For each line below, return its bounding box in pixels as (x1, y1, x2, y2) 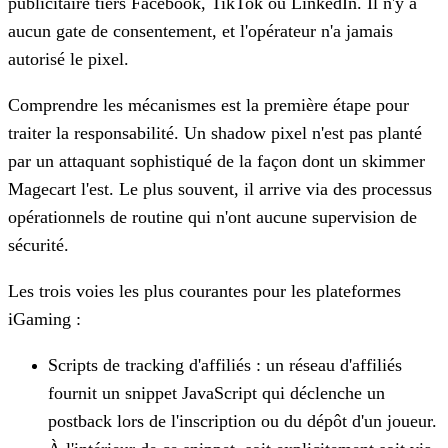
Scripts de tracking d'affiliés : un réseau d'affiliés (48, 354, 402, 375)
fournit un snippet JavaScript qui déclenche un (48, 382, 385, 403)
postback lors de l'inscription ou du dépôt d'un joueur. (48, 410, 437, 431)
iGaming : (8, 308, 81, 329)
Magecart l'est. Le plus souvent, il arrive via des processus (8, 178, 432, 199)
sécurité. (8, 234, 69, 255)
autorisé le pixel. (8, 48, 129, 69)
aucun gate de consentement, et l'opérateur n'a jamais (8, 20, 393, 41)
